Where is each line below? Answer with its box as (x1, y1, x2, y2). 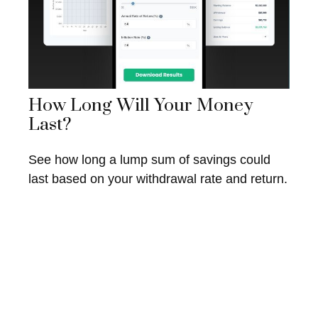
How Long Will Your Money (28, 94, 253, 116)
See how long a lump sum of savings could (28, 153, 270, 168)
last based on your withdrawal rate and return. (28, 172, 287, 187)
